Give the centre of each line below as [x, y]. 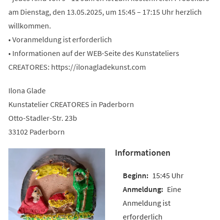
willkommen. [29, 25]
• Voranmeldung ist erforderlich [60, 39]
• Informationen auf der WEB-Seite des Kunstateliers [94, 53]
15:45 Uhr [168, 175]
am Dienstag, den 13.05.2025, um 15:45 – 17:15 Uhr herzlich [105, 12]
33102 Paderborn [36, 131]
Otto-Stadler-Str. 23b [42, 118]
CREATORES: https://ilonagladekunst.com [77, 67]
